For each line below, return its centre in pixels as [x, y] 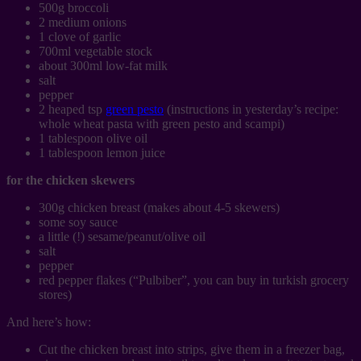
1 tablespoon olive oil [93, 138]
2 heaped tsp [72, 109]
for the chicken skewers [71, 180]
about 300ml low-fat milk [103, 65]
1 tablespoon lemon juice [102, 152]
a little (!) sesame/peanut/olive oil [122, 236]
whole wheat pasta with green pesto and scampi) [162, 123]
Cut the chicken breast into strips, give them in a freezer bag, [192, 349]
